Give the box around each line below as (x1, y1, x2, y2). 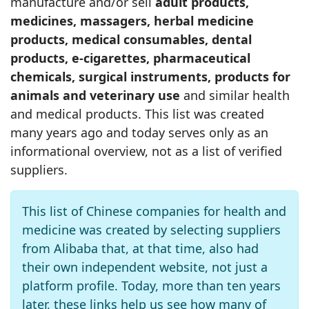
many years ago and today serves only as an (10, 124, 268, 141)
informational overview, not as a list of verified (10, 143, 282, 159)
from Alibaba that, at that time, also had (22, 240, 259, 257)
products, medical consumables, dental (10, 31, 252, 48)
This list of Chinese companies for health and (22, 203, 286, 219)
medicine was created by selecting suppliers (22, 221, 281, 238)
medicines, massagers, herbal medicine (10, 12, 254, 29)
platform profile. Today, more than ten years (22, 277, 281, 294)
